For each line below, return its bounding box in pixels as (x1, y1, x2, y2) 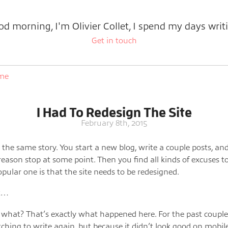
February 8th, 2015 (81, 118, 147, 128)
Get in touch (91, 36, 137, 45)
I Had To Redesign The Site (36, 106, 192, 119)
